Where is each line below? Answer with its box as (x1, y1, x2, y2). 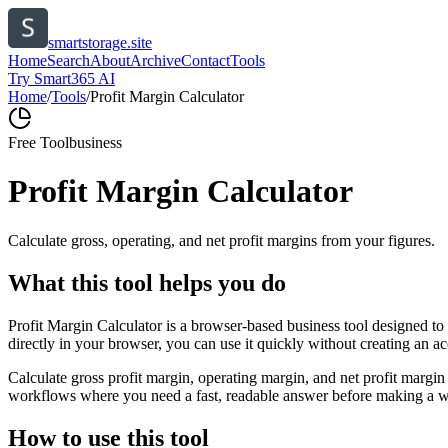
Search (47, 52, 90, 69)
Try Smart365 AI (8, 70, 115, 87)
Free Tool (8, 134, 69, 151)
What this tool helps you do (8, 269, 286, 296)
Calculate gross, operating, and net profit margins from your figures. (8, 231, 435, 249)
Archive (130, 52, 181, 69)
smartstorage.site (48, 34, 152, 51)
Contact (181, 52, 230, 69)
